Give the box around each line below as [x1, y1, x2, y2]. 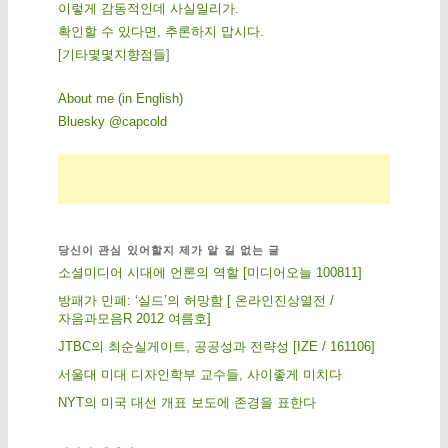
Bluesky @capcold [57, 114, 167, 130]
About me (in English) [57, 91, 183, 107]
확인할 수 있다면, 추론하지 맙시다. [57, 24, 264, 40]
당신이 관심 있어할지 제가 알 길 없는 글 [57, 243, 281, 256]
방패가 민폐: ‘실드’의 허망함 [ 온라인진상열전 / [57, 292, 334, 308]
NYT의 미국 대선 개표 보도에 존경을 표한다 [57, 394, 316, 410]
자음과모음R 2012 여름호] [57, 310, 211, 326]
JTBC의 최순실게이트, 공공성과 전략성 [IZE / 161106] [57, 338, 375, 354]
